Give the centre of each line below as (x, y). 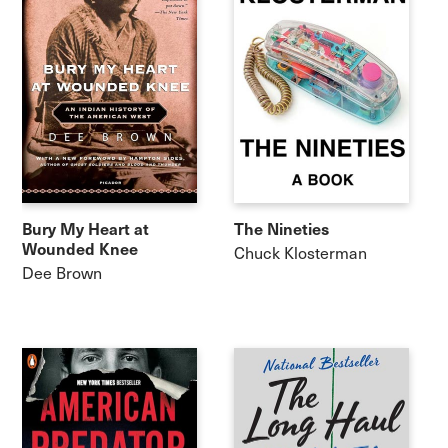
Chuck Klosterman (300, 252)
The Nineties (281, 228)
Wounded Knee (80, 248)
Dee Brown (62, 272)
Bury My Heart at (86, 228)
